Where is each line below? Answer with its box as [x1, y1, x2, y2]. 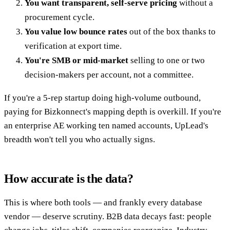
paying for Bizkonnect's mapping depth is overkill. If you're [4, 107, 221, 117]
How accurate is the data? [4, 172, 133, 186]
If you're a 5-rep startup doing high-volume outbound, [4, 93, 201, 103]
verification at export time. [25, 41, 122, 51]
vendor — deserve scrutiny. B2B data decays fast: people [4, 212, 212, 222]
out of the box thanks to [127, 27, 216, 37]
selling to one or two [128, 55, 205, 66]
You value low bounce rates [25, 27, 127, 37]
